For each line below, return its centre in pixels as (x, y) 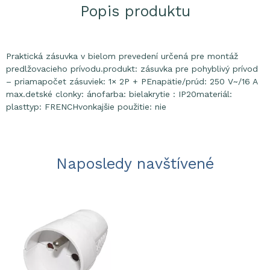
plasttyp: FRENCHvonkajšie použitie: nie (86, 107)
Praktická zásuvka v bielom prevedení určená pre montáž (122, 56)
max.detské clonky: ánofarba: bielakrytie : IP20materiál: (119, 94)
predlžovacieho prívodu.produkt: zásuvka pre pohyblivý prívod (132, 69)
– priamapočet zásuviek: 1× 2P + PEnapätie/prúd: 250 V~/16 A (132, 81)
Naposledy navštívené (135, 164)
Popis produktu (135, 11)
